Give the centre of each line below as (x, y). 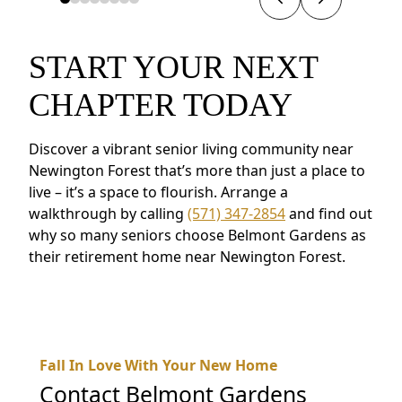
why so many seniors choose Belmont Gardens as (197, 235)
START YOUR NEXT (173, 67)
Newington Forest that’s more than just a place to (197, 170)
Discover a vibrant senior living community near (191, 149)
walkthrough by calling (108, 213)
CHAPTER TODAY (161, 105)
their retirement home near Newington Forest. (187, 256)
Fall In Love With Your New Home (158, 365)
